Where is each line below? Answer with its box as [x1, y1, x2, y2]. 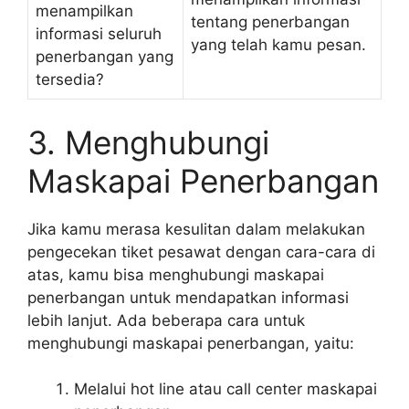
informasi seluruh [36, 25, 162, 43]
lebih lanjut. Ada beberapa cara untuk [27, 310, 305, 330]
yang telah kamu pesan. [191, 36, 366, 54]
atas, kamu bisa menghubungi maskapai [27, 265, 324, 284]
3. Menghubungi [27, 122, 269, 162]
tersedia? [36, 70, 104, 89]
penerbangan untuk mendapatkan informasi [27, 288, 349, 307]
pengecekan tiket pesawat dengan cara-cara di [27, 242, 375, 261]
